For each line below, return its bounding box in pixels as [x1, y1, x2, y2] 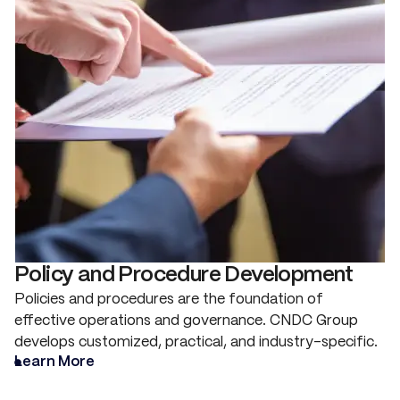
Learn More [14, 354, 95, 369]
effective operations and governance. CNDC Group [14, 313, 358, 328]
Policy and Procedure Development [14, 264, 354, 286]
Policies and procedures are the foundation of [14, 292, 323, 306]
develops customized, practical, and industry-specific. [14, 335, 378, 349]
